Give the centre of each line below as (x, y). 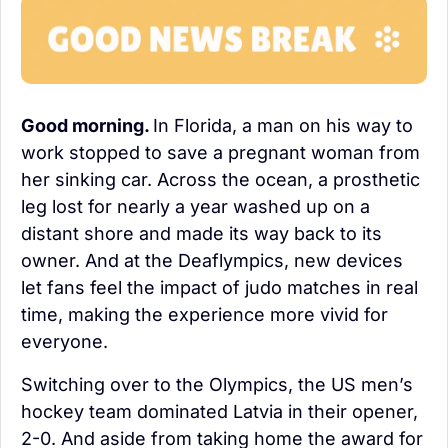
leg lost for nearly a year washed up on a (195, 207)
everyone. (64, 342)
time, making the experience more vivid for (204, 315)
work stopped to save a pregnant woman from (220, 153)
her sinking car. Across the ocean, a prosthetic (220, 180)
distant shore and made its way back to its (201, 234)
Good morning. (87, 126)
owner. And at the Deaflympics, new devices (212, 261)
